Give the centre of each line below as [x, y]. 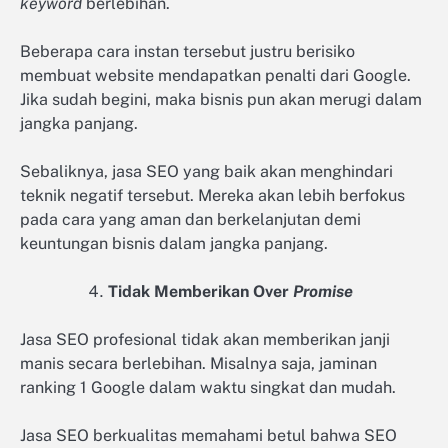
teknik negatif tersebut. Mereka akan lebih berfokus [212, 195]
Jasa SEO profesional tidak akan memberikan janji [205, 340]
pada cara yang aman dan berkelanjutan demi [190, 219]
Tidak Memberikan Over [200, 292]
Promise [323, 292]
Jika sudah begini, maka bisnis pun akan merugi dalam [221, 99]
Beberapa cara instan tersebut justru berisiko [187, 51]
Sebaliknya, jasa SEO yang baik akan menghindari [206, 171]
